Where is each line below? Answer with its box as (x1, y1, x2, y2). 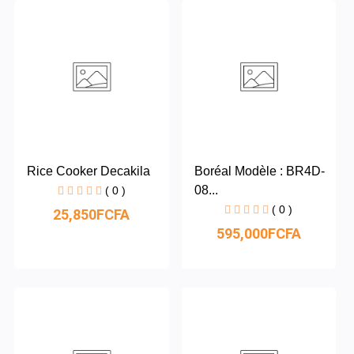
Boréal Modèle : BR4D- (194, 164, 325, 179)
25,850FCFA (53, 206, 130, 224)
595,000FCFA (216, 225, 301, 243)
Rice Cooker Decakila (27, 164, 150, 179)
